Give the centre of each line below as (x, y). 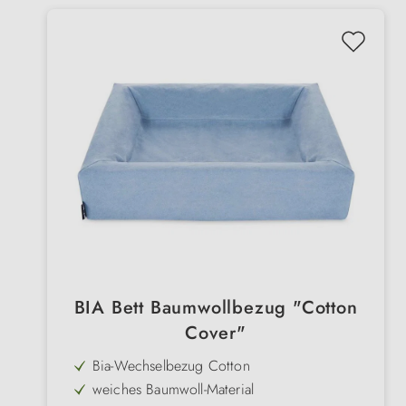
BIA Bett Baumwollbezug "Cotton (216, 308)
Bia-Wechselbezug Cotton (171, 366)
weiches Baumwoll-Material (173, 390)
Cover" (216, 333)
